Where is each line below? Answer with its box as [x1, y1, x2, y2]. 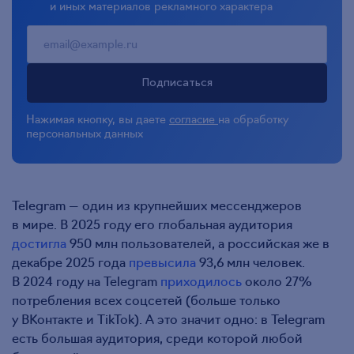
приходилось [160, 272, 242, 289]
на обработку [218, 111, 288, 126]
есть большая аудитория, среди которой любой [12, 329, 303, 346]
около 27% [242, 272, 312, 289]
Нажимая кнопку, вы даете [26, 111, 169, 126]
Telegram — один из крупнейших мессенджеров [12, 196, 302, 213]
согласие [169, 111, 218, 126]
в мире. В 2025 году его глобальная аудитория [12, 215, 292, 232]
